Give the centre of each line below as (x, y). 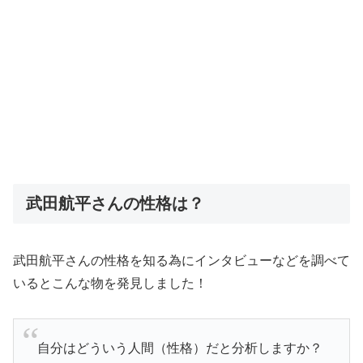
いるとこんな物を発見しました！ (110, 284)
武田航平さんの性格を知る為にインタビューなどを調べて (181, 261)
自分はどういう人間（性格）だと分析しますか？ (179, 348)
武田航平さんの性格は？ (115, 203)
